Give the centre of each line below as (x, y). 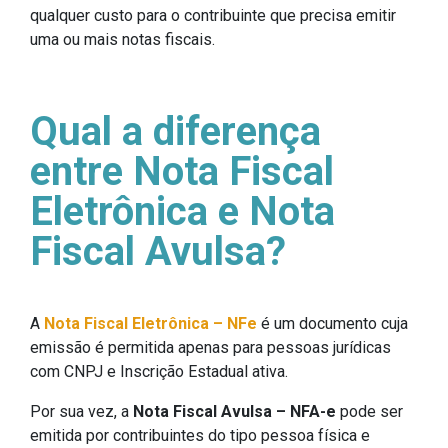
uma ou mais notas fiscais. (122, 40)
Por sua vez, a (81, 412)
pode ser (369, 412)
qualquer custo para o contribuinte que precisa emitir (213, 16)
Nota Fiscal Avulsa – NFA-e (234, 412)
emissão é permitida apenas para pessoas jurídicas (210, 348)
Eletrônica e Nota (182, 212)
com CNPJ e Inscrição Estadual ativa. (159, 372)
